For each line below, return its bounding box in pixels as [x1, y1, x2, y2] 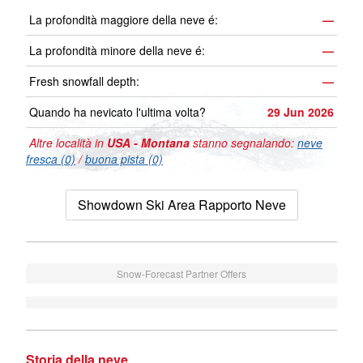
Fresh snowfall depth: [29, 73, 139, 90]
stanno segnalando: [190, 135, 297, 152]
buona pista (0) [85, 151, 163, 168]
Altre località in [26, 135, 107, 152]
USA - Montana [107, 135, 190, 152]
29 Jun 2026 [267, 104, 334, 121]
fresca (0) [26, 151, 75, 168]
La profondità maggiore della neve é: [29, 11, 218, 28]
